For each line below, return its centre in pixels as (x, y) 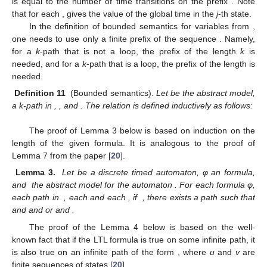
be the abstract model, (213, 93)
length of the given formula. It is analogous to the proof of (133, 143)
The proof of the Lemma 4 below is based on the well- (142, 227)
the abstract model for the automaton (103, 185)
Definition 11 (40, 93)
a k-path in (33, 105)
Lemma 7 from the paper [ (61, 156)
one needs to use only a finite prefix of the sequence (116, 38)
